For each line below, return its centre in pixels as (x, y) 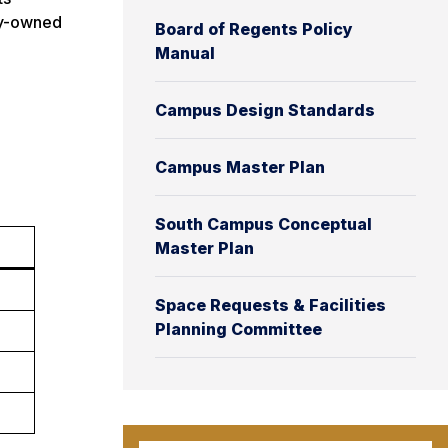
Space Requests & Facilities (270, 305)
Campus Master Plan (240, 167)
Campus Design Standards (265, 110)
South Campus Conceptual (263, 224)
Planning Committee (238, 329)
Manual (185, 53)
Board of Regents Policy (254, 29)
